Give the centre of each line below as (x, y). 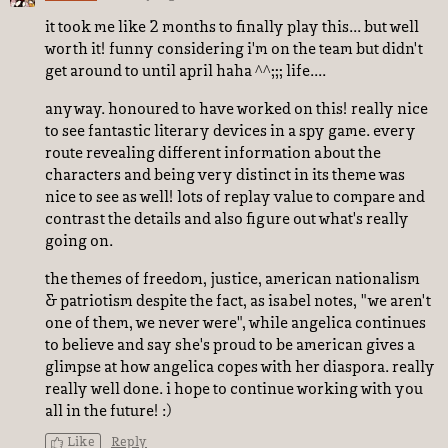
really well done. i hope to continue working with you (234, 390)
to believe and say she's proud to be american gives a (230, 346)
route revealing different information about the (213, 154)
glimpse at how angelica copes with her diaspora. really (240, 368)
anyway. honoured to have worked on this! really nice (236, 110)
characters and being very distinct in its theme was (225, 176)
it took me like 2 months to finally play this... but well (232, 28)
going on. (80, 242)
